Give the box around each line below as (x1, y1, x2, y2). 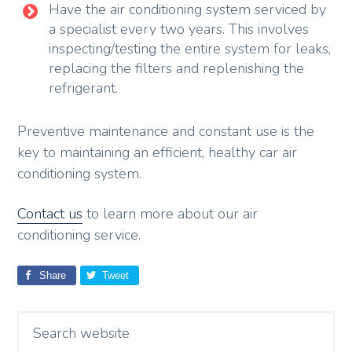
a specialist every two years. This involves (49, 19, 310, 38)
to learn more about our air (82, 204, 258, 224)
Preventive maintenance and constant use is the (17, 121, 315, 141)
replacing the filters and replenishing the (49, 58, 305, 78)
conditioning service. (17, 225, 141, 245)
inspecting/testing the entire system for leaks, (49, 38, 332, 58)
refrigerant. (49, 78, 119, 97)
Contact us (17, 204, 83, 224)
